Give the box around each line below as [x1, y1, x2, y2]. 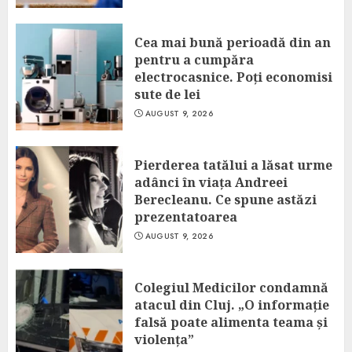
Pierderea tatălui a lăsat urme [134, 156, 332, 174]
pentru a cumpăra [134, 51, 254, 68]
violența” [134, 331, 194, 348]
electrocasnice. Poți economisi [134, 68, 332, 86]
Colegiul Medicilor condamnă [134, 279, 328, 296]
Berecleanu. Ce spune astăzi [134, 191, 317, 208]
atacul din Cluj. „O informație [134, 296, 329, 313]
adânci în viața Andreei [134, 174, 288, 191]
